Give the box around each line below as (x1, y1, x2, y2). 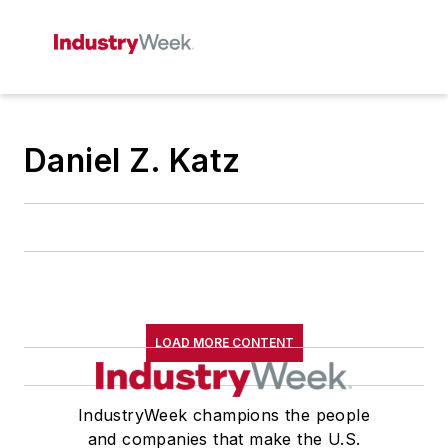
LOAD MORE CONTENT (154, 335, 294, 350)
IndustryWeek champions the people (77, 405, 371, 425)
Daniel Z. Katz (24, 141, 241, 180)
